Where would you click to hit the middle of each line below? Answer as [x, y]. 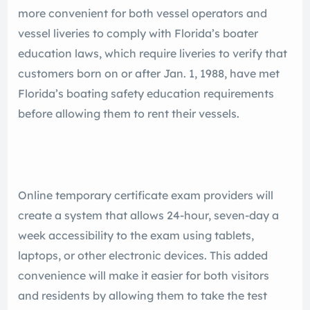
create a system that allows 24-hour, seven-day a [148, 216]
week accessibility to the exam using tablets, [136, 236]
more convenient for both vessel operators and [143, 13]
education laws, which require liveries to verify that [153, 54]
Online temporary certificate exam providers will [146, 195]
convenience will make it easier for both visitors [144, 276]
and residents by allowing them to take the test [143, 296]
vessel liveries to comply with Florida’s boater [138, 34]
